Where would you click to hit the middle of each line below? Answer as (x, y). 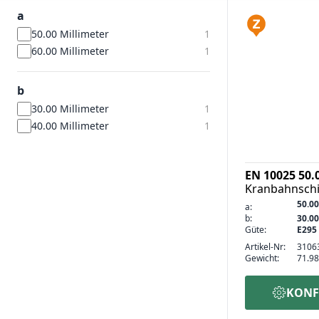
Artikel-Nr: (265, 246)
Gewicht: (262, 258)
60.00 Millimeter (70, 51)
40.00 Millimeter (70, 125)
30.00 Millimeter (70, 108)
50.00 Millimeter (70, 33)
